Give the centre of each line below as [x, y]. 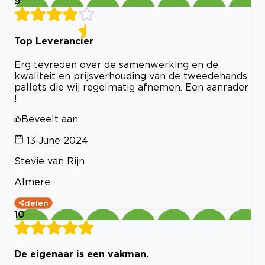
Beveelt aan [50, 119]
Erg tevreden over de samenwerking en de [116, 64]
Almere [32, 181]
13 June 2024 [57, 140]
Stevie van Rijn [49, 161]
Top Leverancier [54, 41]
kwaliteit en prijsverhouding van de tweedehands [131, 75]
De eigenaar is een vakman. [81, 254]
